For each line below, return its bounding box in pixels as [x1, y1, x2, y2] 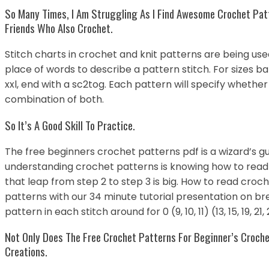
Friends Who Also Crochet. [5, 20, 113, 37]
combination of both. [5, 92, 104, 107]
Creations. [5, 243, 47, 260]
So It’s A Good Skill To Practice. [5, 116, 135, 133]
